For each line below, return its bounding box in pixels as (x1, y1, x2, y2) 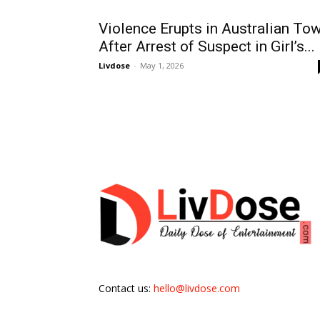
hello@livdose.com (154, 281, 240, 295)
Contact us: (99, 281, 154, 295)
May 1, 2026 (140, 60, 184, 71)
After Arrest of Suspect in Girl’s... (99, 38, 315, 55)
